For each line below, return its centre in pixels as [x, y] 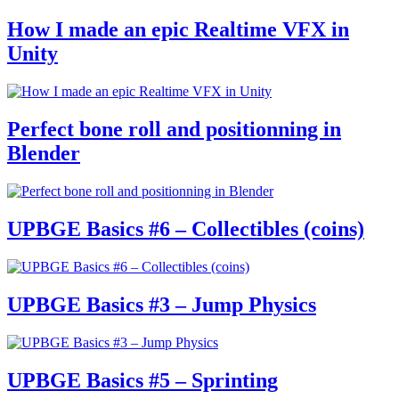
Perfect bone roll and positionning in [174, 130]
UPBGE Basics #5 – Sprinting [142, 380]
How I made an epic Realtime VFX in [178, 30]
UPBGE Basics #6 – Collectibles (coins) [186, 228]
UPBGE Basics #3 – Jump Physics [162, 304]
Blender [44, 154]
